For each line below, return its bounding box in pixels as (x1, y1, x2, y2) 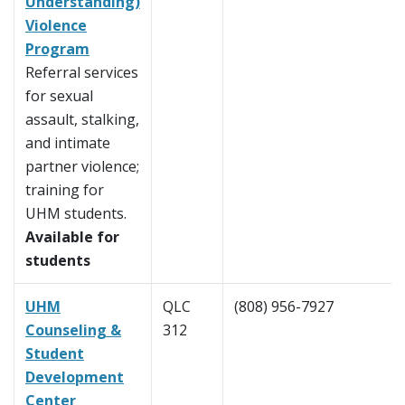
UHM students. (25, 203, 127, 224)
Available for (25, 227, 119, 248)
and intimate (25, 133, 110, 154)
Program (25, 39, 89, 60)
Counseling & (25, 320, 121, 341)
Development (25, 367, 124, 388)
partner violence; (25, 156, 139, 177)
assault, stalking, (25, 109, 139, 130)
